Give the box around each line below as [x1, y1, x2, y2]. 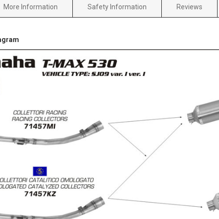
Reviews [176, 3, 202, 11]
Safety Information [88, 3, 147, 11]
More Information [3, 3, 58, 11]
